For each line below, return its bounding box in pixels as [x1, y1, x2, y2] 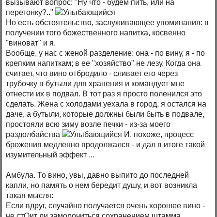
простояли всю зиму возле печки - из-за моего [6, 120, 171, 129]
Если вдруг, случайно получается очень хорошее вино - [6, 201, 205, 210]
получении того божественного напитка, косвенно [6, 29, 186, 37]
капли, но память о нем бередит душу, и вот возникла [6, 181, 198, 190]
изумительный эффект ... [6, 151, 95, 159]
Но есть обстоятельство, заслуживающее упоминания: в [6, 18, 209, 27]
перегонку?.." [6, 8, 56, 17]
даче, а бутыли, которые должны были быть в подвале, [6, 110, 205, 119]
